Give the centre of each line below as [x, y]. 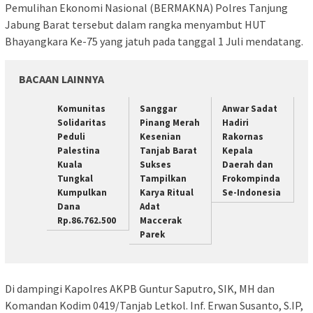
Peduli [71, 137]
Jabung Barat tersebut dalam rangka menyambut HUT [136, 25]
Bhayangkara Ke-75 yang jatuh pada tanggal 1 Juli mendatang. [154, 42]
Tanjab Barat [168, 151]
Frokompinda [251, 179]
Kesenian [160, 137]
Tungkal [75, 179]
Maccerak [160, 221]
